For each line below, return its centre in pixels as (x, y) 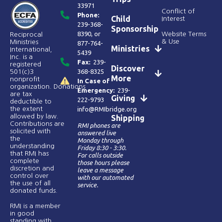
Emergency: (96, 90)
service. (88, 185)
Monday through (100, 140)
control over (29, 175)
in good (22, 213)
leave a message (100, 170)
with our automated (105, 177)
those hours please (103, 162)
